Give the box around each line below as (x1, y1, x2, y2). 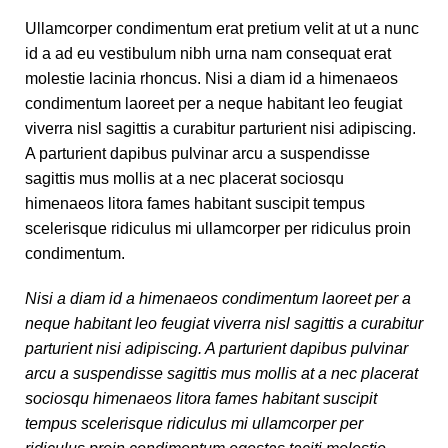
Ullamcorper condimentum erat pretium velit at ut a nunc (25, 20, 419, 38)
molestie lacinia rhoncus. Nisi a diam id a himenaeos (25, 70, 398, 88)
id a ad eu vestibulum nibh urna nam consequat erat (25, 45, 391, 63)
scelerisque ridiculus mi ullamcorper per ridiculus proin (25, 220, 411, 238)
